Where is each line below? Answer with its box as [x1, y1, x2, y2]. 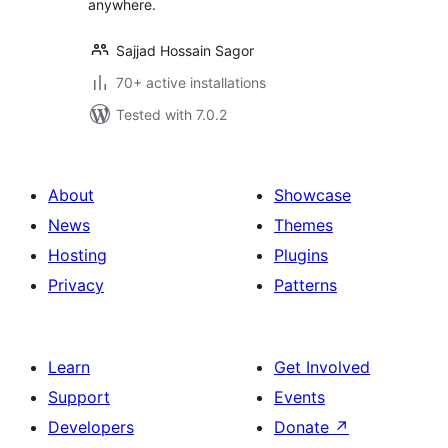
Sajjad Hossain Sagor [116, 42, 254, 59]
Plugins [274, 245, 328, 265]
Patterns [274, 275, 337, 295]
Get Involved [274, 357, 370, 377]
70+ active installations [116, 74, 266, 91]
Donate [274, 417, 334, 437]
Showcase [274, 185, 351, 205]
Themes [274, 215, 333, 235]
